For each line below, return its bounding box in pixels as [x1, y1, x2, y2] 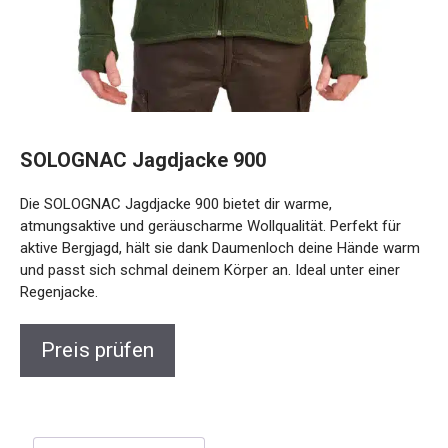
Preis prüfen [41, 337, 154, 362]
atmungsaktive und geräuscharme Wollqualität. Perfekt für [20, 216, 401, 235]
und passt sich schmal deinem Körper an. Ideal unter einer [20, 260, 400, 279]
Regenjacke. [20, 282, 98, 301]
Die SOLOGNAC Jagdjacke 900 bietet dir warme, [20, 194, 332, 213]
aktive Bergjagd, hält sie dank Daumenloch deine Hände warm [20, 238, 420, 257]
